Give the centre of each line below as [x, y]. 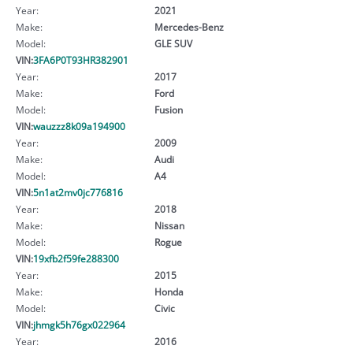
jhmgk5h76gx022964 [79, 324]
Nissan [169, 225]
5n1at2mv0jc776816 [78, 192]
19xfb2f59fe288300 [76, 258]
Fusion [168, 109]
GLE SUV [173, 43]
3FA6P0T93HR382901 [81, 59]
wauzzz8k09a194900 [79, 126]
